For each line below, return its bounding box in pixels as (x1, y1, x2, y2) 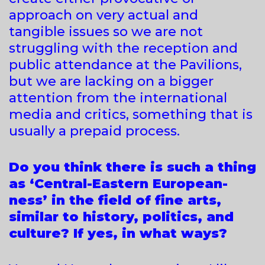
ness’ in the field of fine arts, (9, 192, 221, 208)
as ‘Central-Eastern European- (9, 175, 228, 192)
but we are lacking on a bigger (9, 73, 214, 89)
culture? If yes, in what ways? (9, 225, 227, 241)
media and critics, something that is (9, 106, 253, 122)
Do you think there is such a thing (9, 159, 256, 175)
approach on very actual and (9, 7, 198, 23)
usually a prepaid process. (9, 122, 190, 139)
